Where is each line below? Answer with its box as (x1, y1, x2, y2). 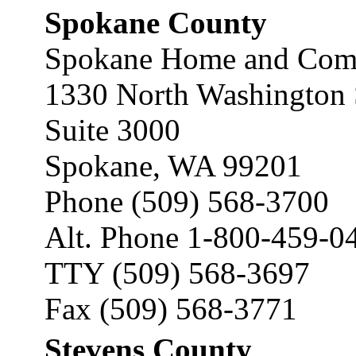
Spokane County (44, 6, 267, 40)
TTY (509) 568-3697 (44, 256, 310, 290)
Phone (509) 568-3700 (44, 184, 329, 219)
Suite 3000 (44, 113, 180, 147)
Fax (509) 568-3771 (44, 292, 297, 326)
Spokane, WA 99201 (44, 149, 302, 183)
